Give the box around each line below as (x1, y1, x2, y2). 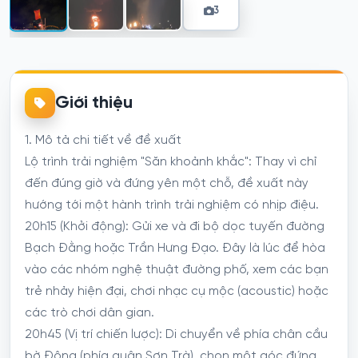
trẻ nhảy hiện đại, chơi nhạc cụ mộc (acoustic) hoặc (25, 285, 328, 297)
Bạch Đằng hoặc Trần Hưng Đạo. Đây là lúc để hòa (25, 242, 325, 254)
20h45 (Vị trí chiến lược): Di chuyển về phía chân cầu (25, 328, 328, 340)
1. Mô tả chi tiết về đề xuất (25, 134, 181, 146)
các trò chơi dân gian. (25, 307, 154, 319)
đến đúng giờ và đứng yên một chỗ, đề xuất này (25, 177, 308, 189)
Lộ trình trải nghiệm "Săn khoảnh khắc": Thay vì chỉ (25, 156, 317, 168)
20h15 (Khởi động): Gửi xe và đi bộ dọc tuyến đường (25, 221, 324, 233)
